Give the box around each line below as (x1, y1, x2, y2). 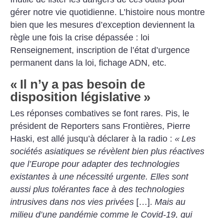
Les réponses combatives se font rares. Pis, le (10, 108, 190, 118)
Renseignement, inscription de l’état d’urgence (10, 45, 190, 55)
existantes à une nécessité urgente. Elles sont (10, 171, 189, 182)
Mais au (155, 197, 186, 207)
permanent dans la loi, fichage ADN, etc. (10, 58, 167, 68)
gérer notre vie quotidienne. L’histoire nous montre (10, 7, 205, 18)
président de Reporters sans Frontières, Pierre (10, 121, 191, 131)
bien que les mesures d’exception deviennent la (10, 20, 195, 30)
